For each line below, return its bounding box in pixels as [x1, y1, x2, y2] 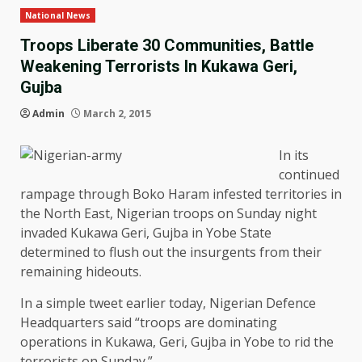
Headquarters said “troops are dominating [20, 314, 277, 332]
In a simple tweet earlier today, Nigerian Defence [20, 294, 316, 313]
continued [279, 166, 339, 184]
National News [25, 10, 91, 22]
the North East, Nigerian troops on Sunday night [20, 204, 317, 223]
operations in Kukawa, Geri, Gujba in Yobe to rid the [20, 333, 334, 351]
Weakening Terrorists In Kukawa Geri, [20, 57, 297, 77]
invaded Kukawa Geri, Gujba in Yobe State [20, 224, 271, 242]
